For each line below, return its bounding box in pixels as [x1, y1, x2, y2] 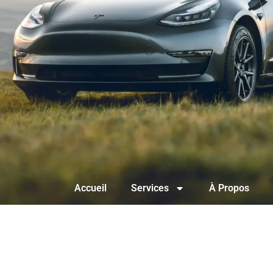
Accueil [74, 182, 107, 194]
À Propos [209, 182, 249, 194]
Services [131, 182, 169, 194]
